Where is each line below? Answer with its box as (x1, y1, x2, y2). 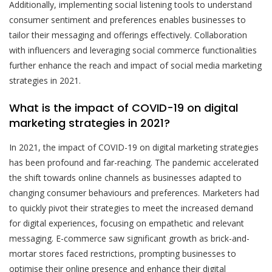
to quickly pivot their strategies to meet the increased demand (9, 202, 253, 214)
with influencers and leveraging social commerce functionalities (9, 44, 257, 56)
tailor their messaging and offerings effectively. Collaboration (9, 29, 247, 41)
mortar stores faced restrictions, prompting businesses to (9, 248, 236, 260)
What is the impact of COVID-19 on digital (9, 100, 238, 116)
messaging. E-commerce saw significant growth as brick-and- (9, 233, 250, 245)
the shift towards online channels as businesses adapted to (9, 172, 242, 184)
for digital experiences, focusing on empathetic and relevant (9, 217, 244, 229)
